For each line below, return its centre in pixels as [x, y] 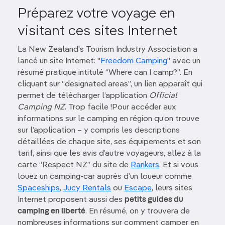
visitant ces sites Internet [97, 31]
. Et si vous [179, 165]
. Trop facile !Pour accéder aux [120, 107]
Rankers [145, 165]
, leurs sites [172, 188]
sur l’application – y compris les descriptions [99, 130]
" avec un [184, 61]
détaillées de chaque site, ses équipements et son [109, 142]
